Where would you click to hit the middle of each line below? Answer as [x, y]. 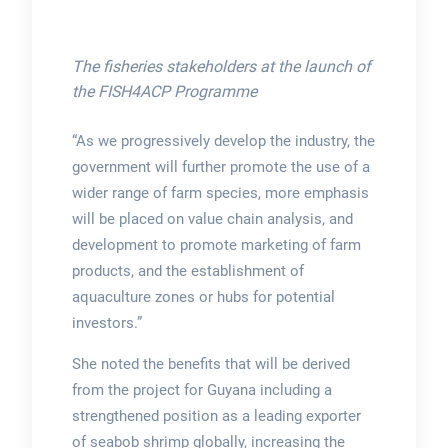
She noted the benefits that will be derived [210, 363]
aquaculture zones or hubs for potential [203, 296]
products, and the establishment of [187, 270]
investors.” [106, 322]
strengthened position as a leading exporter [216, 415]
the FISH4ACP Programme [164, 91]
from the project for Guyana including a [201, 389]
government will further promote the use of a [220, 166]
